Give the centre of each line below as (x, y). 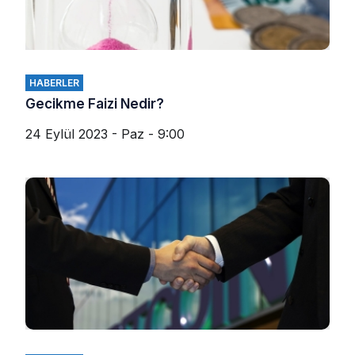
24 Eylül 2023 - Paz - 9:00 (105, 134)
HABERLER (54, 82)
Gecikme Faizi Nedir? (95, 103)
